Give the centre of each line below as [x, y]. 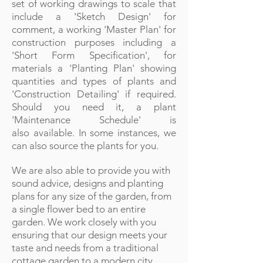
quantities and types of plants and [94, 81]
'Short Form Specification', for [94, 55]
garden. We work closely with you [84, 222]
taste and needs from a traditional [85, 248]
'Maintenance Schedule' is [94, 120]
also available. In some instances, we [94, 133]
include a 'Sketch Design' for [94, 16]
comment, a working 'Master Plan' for [94, 29]
